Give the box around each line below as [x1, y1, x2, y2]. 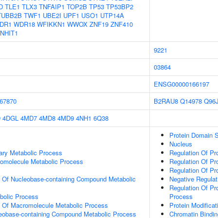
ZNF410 [110, 19, 133, 29]
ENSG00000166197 [154, 79, 209, 89]
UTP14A [100, 11, 124, 20]
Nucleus [169, 139, 192, 148]
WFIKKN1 [37, 19, 65, 29]
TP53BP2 [106, 2, 133, 11]
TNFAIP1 [39, 2, 65, 11]
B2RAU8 [154, 96, 178, 106]
